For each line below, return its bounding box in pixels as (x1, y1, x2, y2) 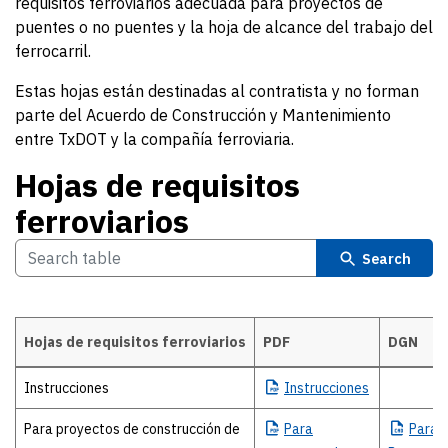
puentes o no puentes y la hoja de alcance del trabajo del (15, 17, 433, 37)
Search (362, 248, 411, 268)
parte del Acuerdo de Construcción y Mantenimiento (15, 105, 391, 125)
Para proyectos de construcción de (24, 420, 240, 439)
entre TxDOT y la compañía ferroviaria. (15, 129, 294, 149)
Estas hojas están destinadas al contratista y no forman (15, 81, 419, 101)
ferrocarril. (15, 41, 91, 61)
